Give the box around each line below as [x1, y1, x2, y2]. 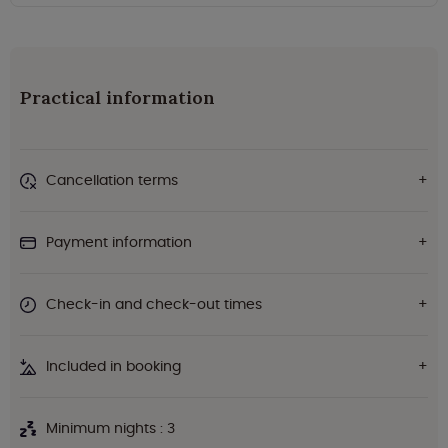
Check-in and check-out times [46, 294, 262, 315]
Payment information [46, 232, 192, 253]
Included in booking [46, 356, 181, 377]
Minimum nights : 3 [46, 418, 175, 439]
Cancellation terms [46, 170, 178, 191]
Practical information [20, 86, 215, 110]
